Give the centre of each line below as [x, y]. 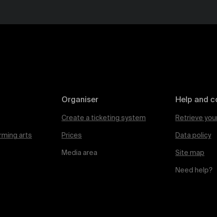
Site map [190, 153]
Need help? [194, 170]
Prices [72, 136]
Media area [79, 153]
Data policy [193, 136]
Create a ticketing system [104, 118]
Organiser [80, 100]
